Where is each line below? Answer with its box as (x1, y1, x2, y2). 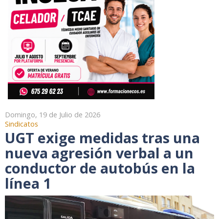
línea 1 (5, 173, 51, 193)
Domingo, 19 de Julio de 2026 (5, 109, 100, 119)
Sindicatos (5, 119, 38, 129)
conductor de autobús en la (5, 158, 195, 177)
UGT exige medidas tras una (5, 128, 200, 147)
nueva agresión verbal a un (5, 143, 194, 162)
